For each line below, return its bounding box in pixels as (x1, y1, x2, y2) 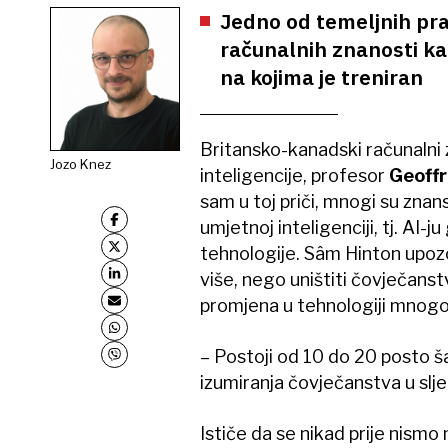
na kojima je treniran (219, 63, 423, 92)
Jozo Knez (49, 155, 111, 172)
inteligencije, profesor (199, 165, 389, 187)
